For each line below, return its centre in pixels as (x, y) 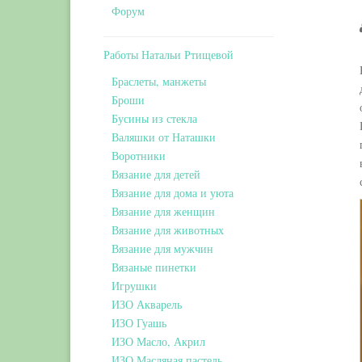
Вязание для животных (168, 230)
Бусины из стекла (154, 118)
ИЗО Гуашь (139, 323)
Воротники (139, 156)
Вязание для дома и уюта (173, 193)
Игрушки (134, 286)
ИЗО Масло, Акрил (158, 341)
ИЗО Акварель (147, 304)
